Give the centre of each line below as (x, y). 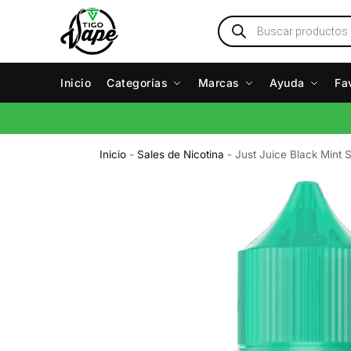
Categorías (138, 83)
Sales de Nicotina (181, 154)
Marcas (219, 83)
